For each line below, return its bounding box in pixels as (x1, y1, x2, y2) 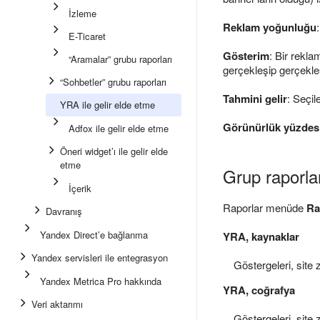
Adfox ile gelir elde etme (69, 121, 169, 135)
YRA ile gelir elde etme (60, 98, 155, 111)
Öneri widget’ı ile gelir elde (60, 144, 168, 158)
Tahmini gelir (223, 91, 287, 106)
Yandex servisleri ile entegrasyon (31, 251, 168, 264)
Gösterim (223, 48, 269, 64)
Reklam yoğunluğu (223, 19, 316, 35)
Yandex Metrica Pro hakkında (40, 274, 161, 288)
